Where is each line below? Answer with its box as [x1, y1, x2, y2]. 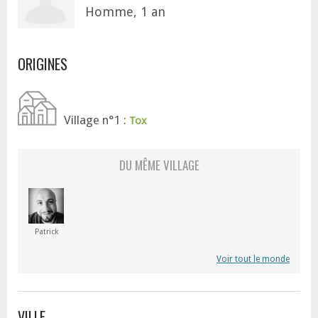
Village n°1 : [64, 113, 129, 128]
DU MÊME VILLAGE [119, 156, 199, 175]
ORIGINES [18, 53, 67, 75]
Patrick [34, 227, 58, 237]
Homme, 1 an [85, 4, 165, 19]
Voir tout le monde [216, 254, 290, 265]
